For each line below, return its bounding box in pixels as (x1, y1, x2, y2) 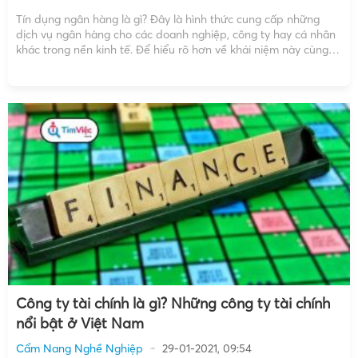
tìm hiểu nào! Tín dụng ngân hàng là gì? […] (16, 58, 237, 73)
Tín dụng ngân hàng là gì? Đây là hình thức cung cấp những (16, 12, 320, 27)
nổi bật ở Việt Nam (16, 314, 144, 333)
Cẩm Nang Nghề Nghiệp (16, 341, 143, 356)
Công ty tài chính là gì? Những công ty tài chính (16, 294, 330, 313)
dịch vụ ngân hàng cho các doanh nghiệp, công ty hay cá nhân (16, 27, 336, 42)
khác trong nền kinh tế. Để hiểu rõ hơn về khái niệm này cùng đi (16, 42, 340, 58)
